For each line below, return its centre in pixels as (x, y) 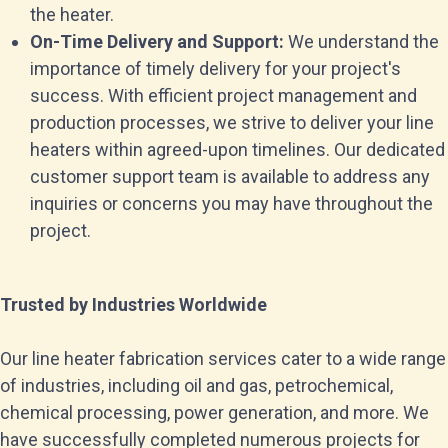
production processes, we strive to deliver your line (232, 122)
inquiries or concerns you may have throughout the (231, 203)
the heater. (72, 14)
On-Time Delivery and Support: (157, 41)
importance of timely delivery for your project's (215, 68)
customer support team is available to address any (230, 176)
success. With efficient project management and (223, 95)
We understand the (361, 41)
